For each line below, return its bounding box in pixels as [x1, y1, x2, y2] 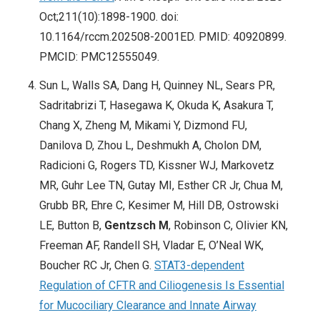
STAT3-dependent [154, 259, 244, 273]
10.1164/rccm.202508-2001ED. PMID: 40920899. [39, 30, 286, 44]
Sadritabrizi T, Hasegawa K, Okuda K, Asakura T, [39, 99, 274, 113]
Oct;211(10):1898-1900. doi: [39, 10, 179, 24]
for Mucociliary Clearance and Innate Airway [39, 299, 256, 313]
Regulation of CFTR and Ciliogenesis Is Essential [39, 279, 284, 293]
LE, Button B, [39, 219, 104, 233]
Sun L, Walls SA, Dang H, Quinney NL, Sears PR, [39, 79, 275, 93]
